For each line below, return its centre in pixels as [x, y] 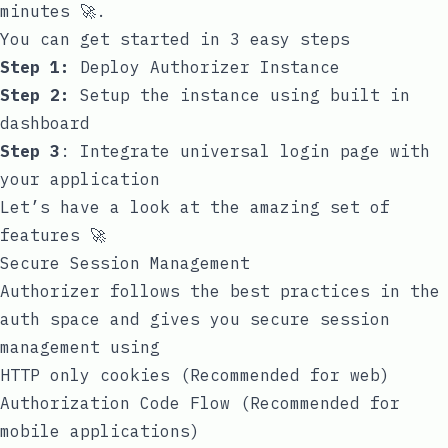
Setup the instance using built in [245, 94]
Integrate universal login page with [255, 150]
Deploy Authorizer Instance [210, 66]
